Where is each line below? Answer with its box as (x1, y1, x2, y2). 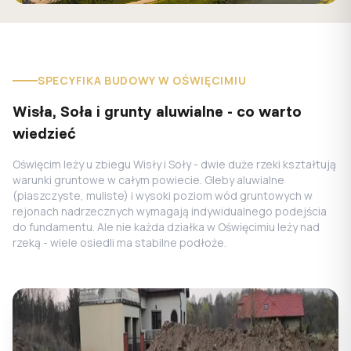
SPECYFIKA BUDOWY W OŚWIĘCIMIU (38, 73, 247, 88)
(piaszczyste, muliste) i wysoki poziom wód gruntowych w (13, 188, 313, 203)
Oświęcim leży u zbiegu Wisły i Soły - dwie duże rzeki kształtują (13, 157, 336, 172)
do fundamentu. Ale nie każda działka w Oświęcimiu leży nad (13, 219, 320, 234)
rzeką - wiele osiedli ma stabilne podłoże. (13, 235, 226, 250)
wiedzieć (13, 123, 75, 143)
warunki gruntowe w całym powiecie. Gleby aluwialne (13, 172, 284, 187)
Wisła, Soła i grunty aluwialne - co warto (13, 101, 302, 121)
